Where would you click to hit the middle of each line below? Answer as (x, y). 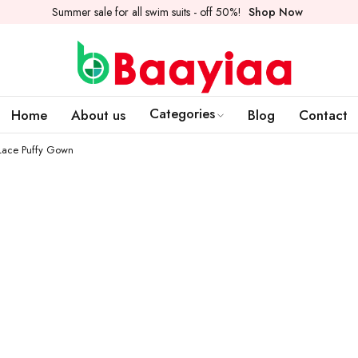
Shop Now (275, 12)
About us (98, 115)
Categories (182, 113)
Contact (323, 115)
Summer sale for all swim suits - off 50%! (148, 12)
